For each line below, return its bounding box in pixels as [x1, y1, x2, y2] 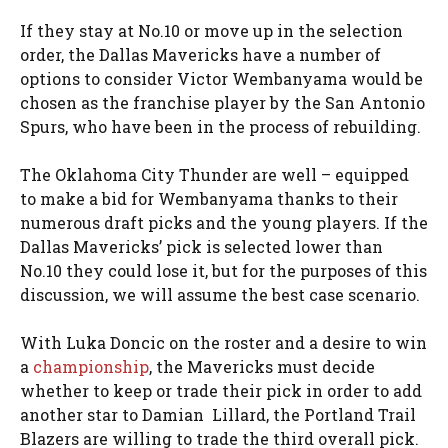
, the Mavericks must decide [149, 355, 375, 377]
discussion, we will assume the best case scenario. [20, 283, 424, 305]
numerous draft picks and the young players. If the [20, 211, 428, 233]
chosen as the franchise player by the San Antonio [20, 91, 425, 113]
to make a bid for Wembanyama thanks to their [20, 187, 398, 209]
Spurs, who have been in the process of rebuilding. [20, 115, 425, 137]
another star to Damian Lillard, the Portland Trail [20, 403, 416, 425]
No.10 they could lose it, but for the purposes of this [20, 259, 427, 281]
